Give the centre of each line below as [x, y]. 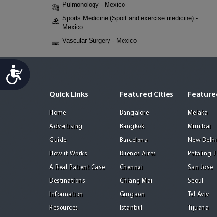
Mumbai [199, 127]
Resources [64, 208]
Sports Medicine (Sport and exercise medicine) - [130, 18]
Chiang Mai [136, 181]
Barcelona [133, 140]
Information [66, 194]
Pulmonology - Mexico [94, 5]
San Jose [200, 167]
